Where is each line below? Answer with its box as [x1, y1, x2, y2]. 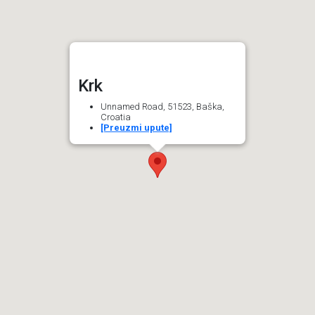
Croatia [101, 112, 131, 122]
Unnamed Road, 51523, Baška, [101, 101, 224, 112]
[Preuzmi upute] [101, 122, 172, 133]
